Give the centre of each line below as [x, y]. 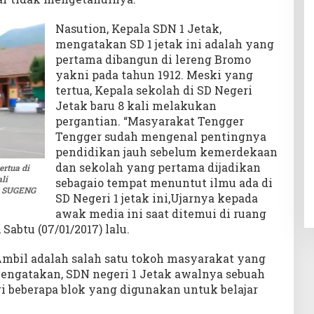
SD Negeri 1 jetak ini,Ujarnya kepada [156, 198]
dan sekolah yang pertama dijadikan [158, 167]
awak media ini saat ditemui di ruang [161, 213]
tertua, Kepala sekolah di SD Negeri [153, 90]
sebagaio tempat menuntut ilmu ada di [164, 183]
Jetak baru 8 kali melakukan [136, 105]
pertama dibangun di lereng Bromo [153, 59]
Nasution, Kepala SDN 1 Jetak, [138, 28]
